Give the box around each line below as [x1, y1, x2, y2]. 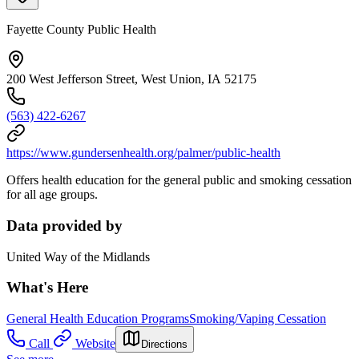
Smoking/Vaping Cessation [189, 312, 326, 326]
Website [75, 337, 115, 351]
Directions [141, 338, 188, 351]
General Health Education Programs [6, 312, 189, 326]
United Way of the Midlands [6, 249, 150, 264]
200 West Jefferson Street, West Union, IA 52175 [6, 72, 256, 87]
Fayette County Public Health [6, 22, 156, 37]
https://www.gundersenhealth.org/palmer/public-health [6, 146, 280, 160]
